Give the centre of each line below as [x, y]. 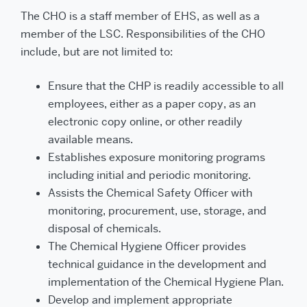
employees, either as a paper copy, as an [152, 104]
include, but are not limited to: [97, 52]
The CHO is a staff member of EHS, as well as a [140, 16]
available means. [90, 139]
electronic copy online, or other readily [145, 122]
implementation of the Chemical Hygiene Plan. [166, 282]
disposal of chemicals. [105, 229]
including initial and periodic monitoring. [149, 175]
